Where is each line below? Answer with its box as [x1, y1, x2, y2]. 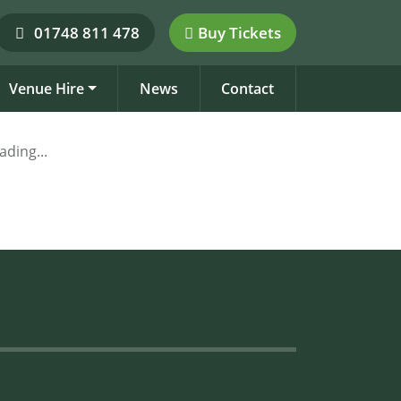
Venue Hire [8, 79, 84, 98]
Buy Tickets [198, 22, 281, 43]
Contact [221, 79, 275, 98]
